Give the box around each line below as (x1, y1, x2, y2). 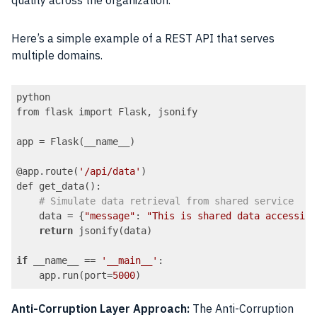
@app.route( (16, 166, 79, 178)
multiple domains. (11, 48, 103, 63)
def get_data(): (16, 180, 102, 192)
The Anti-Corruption (192, 301, 294, 316)
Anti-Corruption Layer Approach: (11, 301, 192, 316)
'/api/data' (79, 166, 142, 178)
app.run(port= (16, 270, 113, 282)
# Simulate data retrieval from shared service (39, 195, 294, 207)
